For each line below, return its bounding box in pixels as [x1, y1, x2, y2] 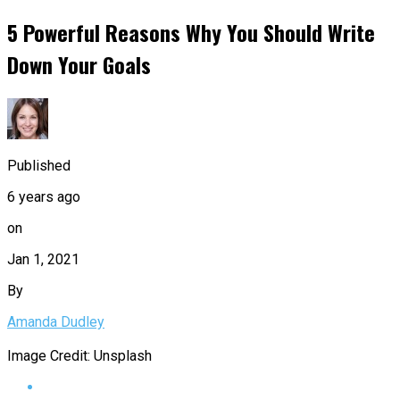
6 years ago [7, 188, 80, 206]
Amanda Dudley [7, 313, 104, 331]
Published [7, 157, 71, 175]
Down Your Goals [7, 48, 151, 81]
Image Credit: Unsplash [7, 347, 152, 365]
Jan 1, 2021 [7, 251, 79, 269]
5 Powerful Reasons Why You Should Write [7, 16, 375, 49]
